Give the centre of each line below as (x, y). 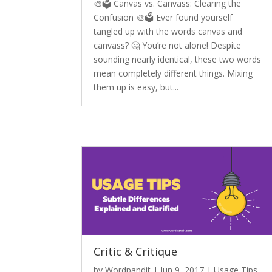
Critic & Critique (136, 251)
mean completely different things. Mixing (173, 73)
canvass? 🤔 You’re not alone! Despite (168, 45)
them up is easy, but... (136, 87)
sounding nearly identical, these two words (178, 59)
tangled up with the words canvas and (168, 31)
